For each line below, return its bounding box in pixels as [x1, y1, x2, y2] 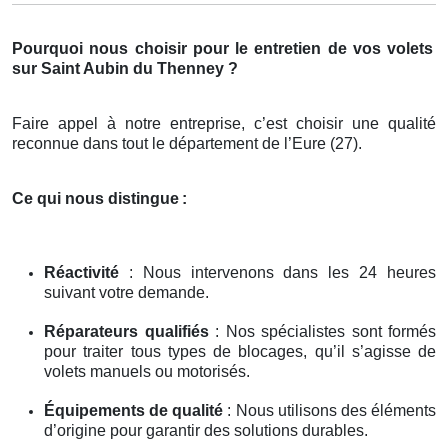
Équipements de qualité [44, 401, 224, 419]
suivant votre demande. [44, 283, 209, 301]
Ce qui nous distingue [12, 189, 179, 207]
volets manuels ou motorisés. [44, 362, 250, 380]
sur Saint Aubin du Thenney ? [12, 59, 238, 77]
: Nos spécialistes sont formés [208, 322, 436, 340]
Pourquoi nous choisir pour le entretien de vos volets [12, 39, 433, 57]
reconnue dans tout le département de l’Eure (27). [12, 134, 362, 152]
